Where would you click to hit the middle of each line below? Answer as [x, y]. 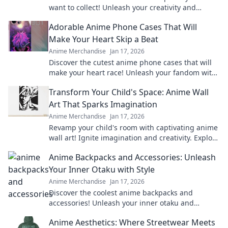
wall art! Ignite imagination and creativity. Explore [134, 138]
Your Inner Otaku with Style [102, 169]
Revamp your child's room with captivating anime [133, 127]
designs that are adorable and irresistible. [121, 83]
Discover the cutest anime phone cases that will [130, 62]
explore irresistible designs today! [107, 18]
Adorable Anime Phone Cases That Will [123, 27]
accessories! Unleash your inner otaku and [121, 203]
